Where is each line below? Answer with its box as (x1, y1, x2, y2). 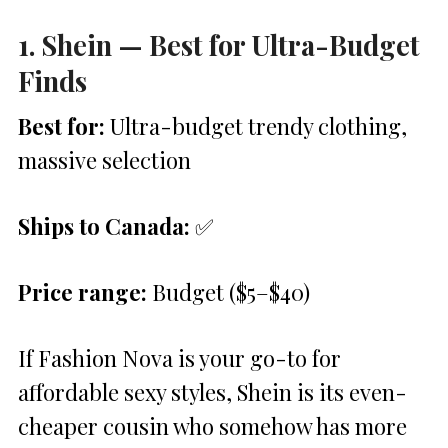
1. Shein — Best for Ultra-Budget (18, 25, 420, 63)
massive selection (18, 144, 191, 175)
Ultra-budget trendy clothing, (105, 110, 407, 141)
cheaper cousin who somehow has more (18, 410, 407, 441)
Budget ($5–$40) (147, 276, 310, 307)
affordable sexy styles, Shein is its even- (18, 376, 407, 407)
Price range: (18, 276, 147, 307)
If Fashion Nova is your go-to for (18, 342, 341, 373)
